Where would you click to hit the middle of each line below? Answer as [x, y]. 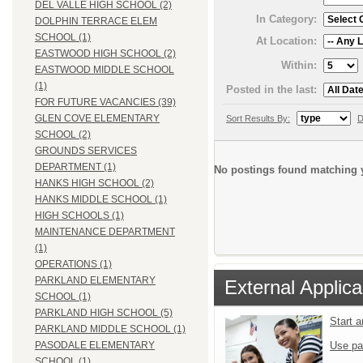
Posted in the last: [271, 89]
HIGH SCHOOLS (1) [79, 216]
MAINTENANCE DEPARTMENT [105, 232]
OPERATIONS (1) [73, 265]
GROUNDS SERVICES [86, 151]
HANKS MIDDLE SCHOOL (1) [101, 200]
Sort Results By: [258, 118]
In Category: [286, 19]
